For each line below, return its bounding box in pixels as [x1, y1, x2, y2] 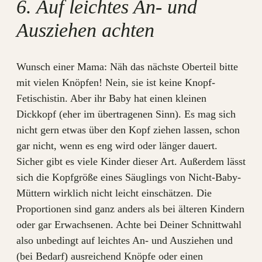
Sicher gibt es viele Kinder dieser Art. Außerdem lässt [16, 155, 246, 167]
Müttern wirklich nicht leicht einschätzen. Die [16, 187, 212, 199]
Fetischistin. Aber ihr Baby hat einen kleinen [16, 92, 206, 104]
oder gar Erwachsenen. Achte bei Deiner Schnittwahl [16, 218, 242, 230]
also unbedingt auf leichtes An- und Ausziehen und [16, 234, 233, 246]
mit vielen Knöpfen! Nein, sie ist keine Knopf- [16, 76, 215, 88]
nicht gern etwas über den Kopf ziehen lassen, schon [16, 123, 240, 136]
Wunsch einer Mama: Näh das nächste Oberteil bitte [16, 60, 238, 73]
